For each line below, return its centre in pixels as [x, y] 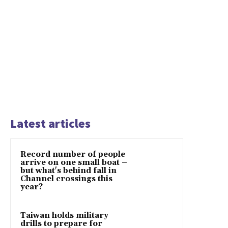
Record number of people [73, 154]
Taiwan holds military [64, 215]
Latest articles [50, 123]
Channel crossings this [66, 179]
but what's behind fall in [68, 170]
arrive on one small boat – [74, 162]
